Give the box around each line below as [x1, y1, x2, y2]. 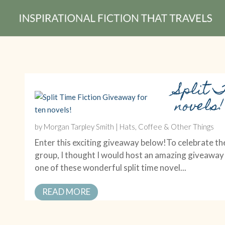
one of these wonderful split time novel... [35, 162, 187, 173]
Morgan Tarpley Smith [44, 122, 115, 131]
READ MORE [42, 186, 91, 197]
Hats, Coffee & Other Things [120, 122, 214, 131]
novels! [175, 93, 224, 121]
